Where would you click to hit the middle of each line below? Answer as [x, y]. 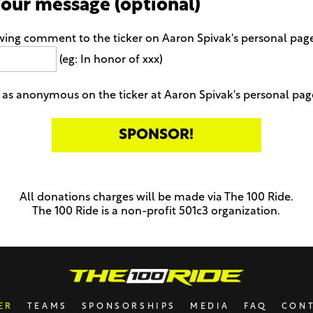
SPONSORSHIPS [129, 307]
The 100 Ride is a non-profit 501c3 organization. [156, 212]
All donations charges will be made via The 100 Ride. [156, 198]
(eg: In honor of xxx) [110, 60]
